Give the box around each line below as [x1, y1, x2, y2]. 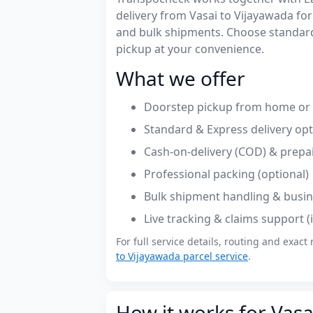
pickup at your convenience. [116, 41, 264, 57]
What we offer [116, 64, 245, 92]
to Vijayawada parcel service [116, 249, 248, 263]
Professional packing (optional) [144, 166, 309, 182]
